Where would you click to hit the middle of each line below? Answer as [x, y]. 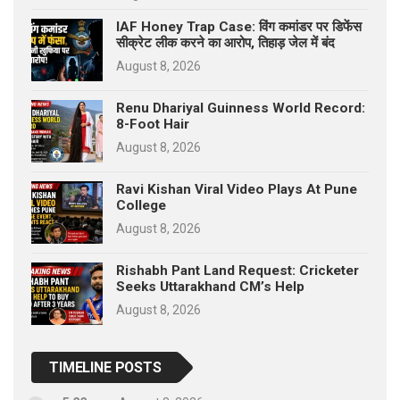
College [141, 205]
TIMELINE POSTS [105, 367]
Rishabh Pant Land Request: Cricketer [237, 270]
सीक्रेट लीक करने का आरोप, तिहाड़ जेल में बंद [225, 42]
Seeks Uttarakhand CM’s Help [210, 286]
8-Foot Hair [153, 124]
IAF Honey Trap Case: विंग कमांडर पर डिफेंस [239, 26]
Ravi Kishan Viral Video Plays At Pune [237, 189]
